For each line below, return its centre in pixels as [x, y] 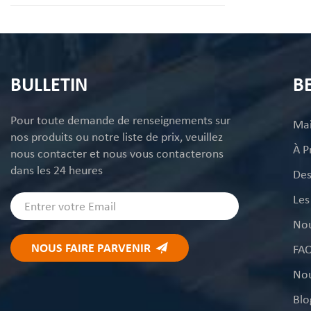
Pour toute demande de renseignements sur [120, 120]
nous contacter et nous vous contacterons [117, 153]
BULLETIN [49, 84]
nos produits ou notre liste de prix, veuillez [117, 136]
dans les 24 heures [57, 170]
